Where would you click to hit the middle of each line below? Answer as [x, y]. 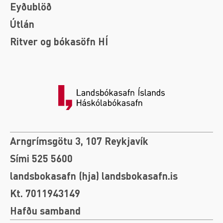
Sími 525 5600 [41, 158]
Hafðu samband [45, 211]
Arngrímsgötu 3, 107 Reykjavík [79, 141]
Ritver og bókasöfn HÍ [59, 41]
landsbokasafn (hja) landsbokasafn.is [94, 176]
